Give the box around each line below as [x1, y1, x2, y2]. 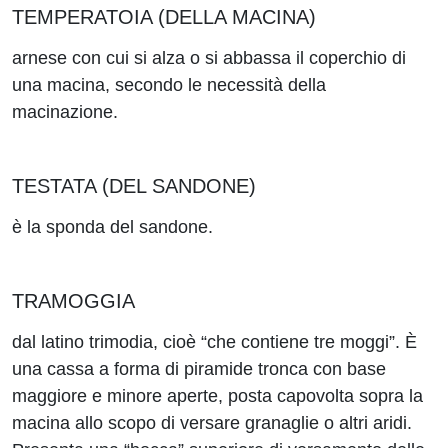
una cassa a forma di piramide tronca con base [12, 359, 386, 379]
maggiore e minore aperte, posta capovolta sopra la [12, 386, 423, 406]
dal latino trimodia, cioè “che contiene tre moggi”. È [12, 332, 417, 352]
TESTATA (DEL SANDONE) [12, 175, 256, 197]
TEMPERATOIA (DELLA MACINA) [12, 6, 316, 28]
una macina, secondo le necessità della [12, 75, 326, 95]
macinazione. [12, 102, 118, 122]
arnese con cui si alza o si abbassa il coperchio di [12, 48, 406, 68]
